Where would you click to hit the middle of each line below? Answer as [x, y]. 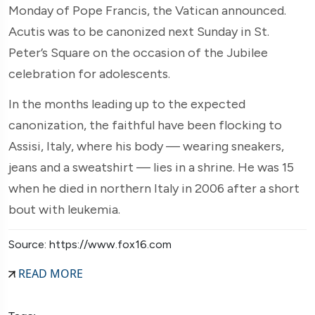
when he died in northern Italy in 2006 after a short [154, 188]
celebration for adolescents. [89, 73]
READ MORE [49, 273]
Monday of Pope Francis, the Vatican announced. [147, 10]
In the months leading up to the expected [127, 104]
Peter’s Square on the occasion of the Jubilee [138, 52]
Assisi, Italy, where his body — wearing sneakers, [146, 146]
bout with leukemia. [64, 209]
